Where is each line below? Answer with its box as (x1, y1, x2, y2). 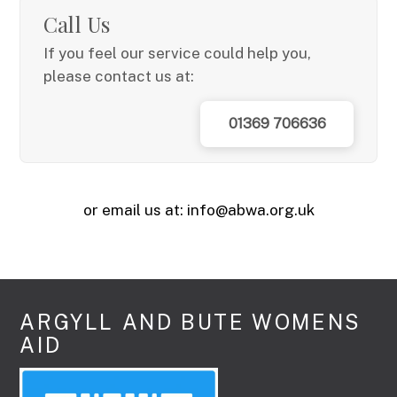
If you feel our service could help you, (43, 44, 311, 63)
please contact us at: (43, 67, 194, 86)
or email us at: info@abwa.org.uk (82, 201, 315, 219)
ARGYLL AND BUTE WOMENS (19, 309, 362, 335)
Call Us (43, 10, 111, 39)
